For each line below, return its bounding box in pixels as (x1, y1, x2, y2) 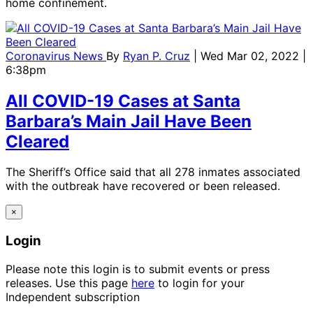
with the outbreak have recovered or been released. (6, 179, 280, 194)
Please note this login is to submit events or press (6, 261, 270, 276)
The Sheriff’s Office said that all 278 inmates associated (6, 165, 300, 180)
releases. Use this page (6, 275, 131, 290)
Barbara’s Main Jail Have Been (6, 110, 252, 131)
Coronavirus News (6, 48, 106, 63)
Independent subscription (6, 289, 140, 304)
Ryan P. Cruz (123, 48, 190, 63)
